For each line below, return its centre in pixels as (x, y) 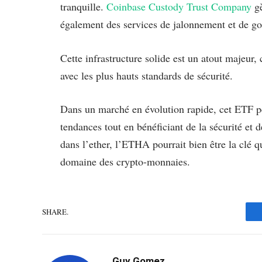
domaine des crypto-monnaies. (125, 162)
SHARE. (55, 211)
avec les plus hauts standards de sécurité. (146, 75)
